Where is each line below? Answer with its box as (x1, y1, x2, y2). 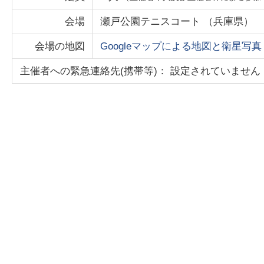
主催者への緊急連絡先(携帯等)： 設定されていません (20, 65, 261, 77)
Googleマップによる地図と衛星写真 (100, 41, 262, 52)
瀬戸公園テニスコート (100, 16, 201, 28)
